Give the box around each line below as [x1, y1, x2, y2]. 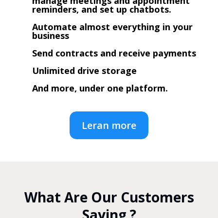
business [32, 29, 69, 41]
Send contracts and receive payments [32, 47, 196, 59]
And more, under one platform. [32, 82, 168, 94]
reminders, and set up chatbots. [32, 3, 171, 15]
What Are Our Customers [24, 187, 194, 206]
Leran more [82, 118, 136, 132]
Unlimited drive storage [32, 64, 137, 76]
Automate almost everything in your [32, 20, 193, 33]
